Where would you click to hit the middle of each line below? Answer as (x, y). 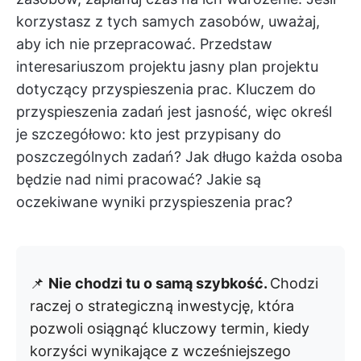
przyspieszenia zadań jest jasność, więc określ (174, 112)
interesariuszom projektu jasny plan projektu (167, 67)
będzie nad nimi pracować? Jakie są (139, 180)
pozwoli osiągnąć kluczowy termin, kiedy (170, 329)
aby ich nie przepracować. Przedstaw (144, 44)
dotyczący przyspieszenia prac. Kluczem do (166, 89)
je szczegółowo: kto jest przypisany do (149, 135)
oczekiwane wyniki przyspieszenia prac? (154, 202)
